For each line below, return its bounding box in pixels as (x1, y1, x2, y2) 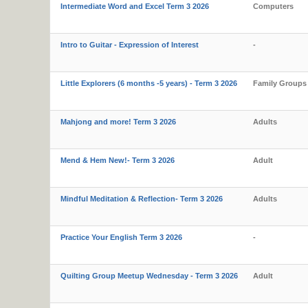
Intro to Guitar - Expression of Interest (60, 41, 199, 49)
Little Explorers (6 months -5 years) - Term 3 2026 (60, 79, 237, 87)
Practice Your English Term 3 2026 (60, 233, 182, 241)
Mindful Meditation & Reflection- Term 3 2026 (60, 195, 223, 203)
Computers (253, 2, 294, 10)
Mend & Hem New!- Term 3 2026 (60, 156, 175, 164)
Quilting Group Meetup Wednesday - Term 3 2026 (60, 272, 238, 280)
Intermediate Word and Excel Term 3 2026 (60, 2, 209, 10)
